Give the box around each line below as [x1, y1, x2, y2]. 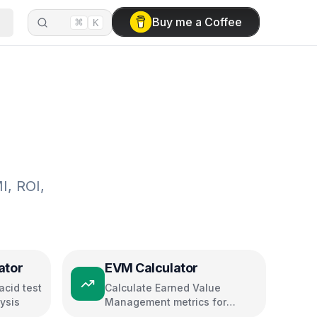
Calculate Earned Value [105, 282, 221, 294]
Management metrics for [105, 296, 226, 308]
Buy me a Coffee [152, 15, 242, 29]
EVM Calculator [105, 260, 198, 275]
